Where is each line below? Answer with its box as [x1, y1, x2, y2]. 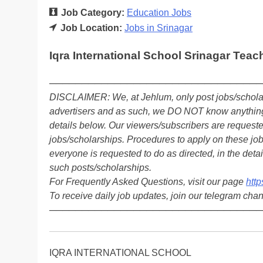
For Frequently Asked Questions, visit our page [49, 177, 246, 187]
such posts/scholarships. [49, 163, 151, 173]
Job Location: [60, 23, 124, 33]
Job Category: [61, 8, 127, 18]
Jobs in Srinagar [124, 23, 193, 33]
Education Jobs [127, 8, 191, 18]
